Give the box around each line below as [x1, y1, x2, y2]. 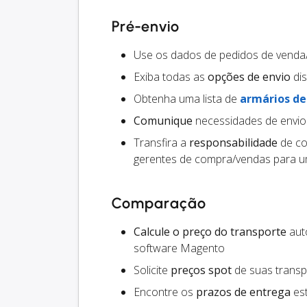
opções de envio [208, 69, 291, 85]
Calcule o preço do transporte [134, 224, 286, 240]
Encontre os [134, 284, 196, 300]
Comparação [112, 194, 206, 213]
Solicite [134, 262, 171, 278]
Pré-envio [112, 17, 180, 36]
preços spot [171, 262, 232, 278]
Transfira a [134, 135, 189, 151]
